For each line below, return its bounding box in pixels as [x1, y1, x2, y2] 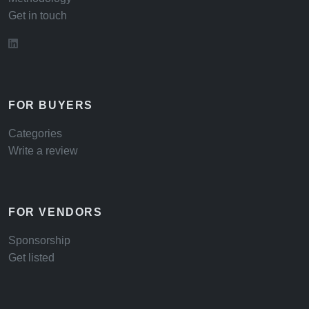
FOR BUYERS [8, 99, 93, 112]
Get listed [8, 252, 54, 264]
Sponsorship [8, 235, 70, 247]
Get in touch [8, 10, 67, 22]
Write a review [8, 145, 78, 157]
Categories [8, 128, 62, 140]
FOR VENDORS [8, 206, 103, 219]
